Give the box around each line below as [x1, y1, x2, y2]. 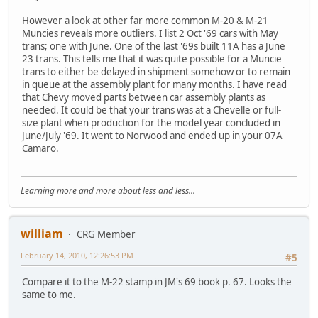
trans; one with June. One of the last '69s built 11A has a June [22, 40, 285, 53]
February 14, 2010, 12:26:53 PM [21, 249, 133, 261]
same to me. [22, 287, 76, 301]
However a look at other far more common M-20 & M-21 [22, 14, 268, 28]
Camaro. [22, 142, 59, 155]
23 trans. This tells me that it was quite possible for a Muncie [22, 53, 282, 66]
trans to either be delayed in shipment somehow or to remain [22, 65, 290, 79]
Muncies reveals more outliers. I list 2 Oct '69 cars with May [22, 27, 278, 40]
